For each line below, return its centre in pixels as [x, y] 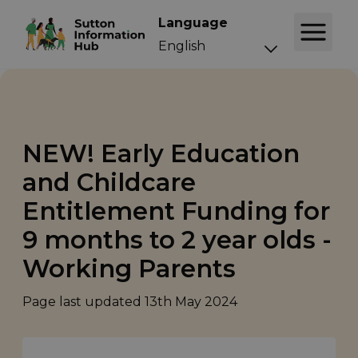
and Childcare [109, 183]
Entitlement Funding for [176, 211]
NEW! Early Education [161, 154]
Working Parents [129, 269]
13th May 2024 [191, 302]
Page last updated [84, 302]
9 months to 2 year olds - [177, 240]
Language [193, 22]
